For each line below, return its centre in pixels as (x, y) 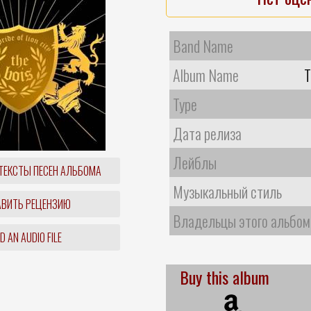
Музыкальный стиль (227, 191)
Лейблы (195, 162)
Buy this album (225, 277)
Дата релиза (207, 133)
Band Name (203, 45)
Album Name (206, 75)
